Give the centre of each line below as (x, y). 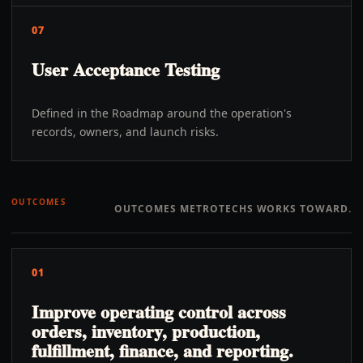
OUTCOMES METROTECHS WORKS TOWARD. (233, 208)
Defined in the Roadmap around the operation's (162, 113)
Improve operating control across (159, 312)
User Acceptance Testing (126, 69)
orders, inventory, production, (146, 331)
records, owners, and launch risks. (125, 132)
